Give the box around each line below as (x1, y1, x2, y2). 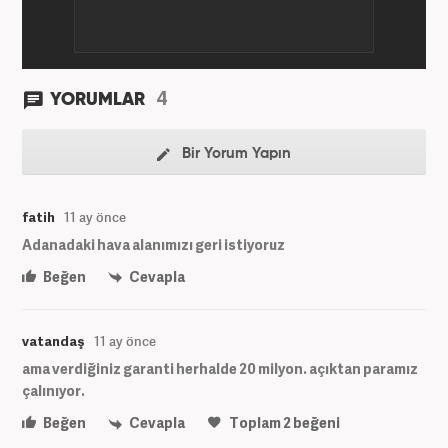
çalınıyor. (22, 381, 85, 401)
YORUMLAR (50, 91, 149, 110)
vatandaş (22, 332, 85, 351)
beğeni (291, 413, 340, 433)
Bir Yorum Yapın (178, 146, 291, 162)
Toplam (227, 413, 283, 433)
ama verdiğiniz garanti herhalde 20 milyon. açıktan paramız (22, 359, 418, 379)
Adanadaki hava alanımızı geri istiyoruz (22, 235, 285, 255)
